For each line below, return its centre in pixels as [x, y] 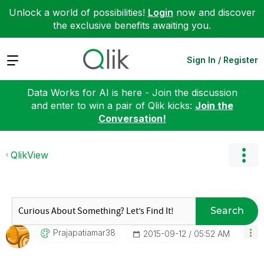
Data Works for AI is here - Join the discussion [132, 92]
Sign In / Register [222, 60]
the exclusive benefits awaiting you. [132, 25]
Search [227, 211]
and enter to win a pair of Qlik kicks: [113, 105]
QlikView [29, 155]
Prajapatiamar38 [84, 232]
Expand [23, 59]
